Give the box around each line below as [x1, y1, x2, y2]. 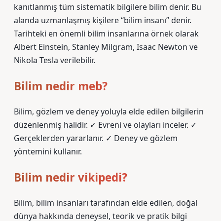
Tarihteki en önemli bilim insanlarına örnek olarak [14, 28, 199, 39]
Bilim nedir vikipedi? [14, 170, 127, 185]
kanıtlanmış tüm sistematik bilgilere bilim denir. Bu [14, 1, 201, 12]
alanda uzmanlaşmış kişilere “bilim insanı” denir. [14, 15, 191, 26]
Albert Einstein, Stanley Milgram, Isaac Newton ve [14, 41, 198, 52]
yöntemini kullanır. [14, 146, 82, 157]
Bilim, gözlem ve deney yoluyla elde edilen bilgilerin [14, 106, 204, 117]
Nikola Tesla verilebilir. [14, 55, 95, 66]
